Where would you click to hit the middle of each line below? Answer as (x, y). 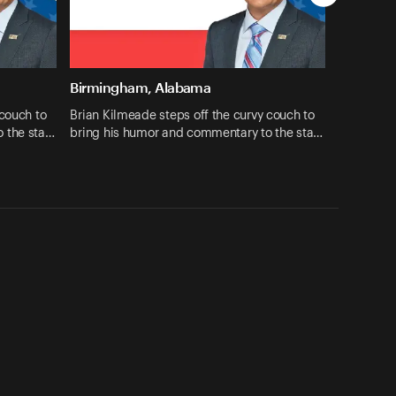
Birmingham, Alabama (141, 88)
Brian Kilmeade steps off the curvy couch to (192, 115)
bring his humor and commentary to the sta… (197, 133)
